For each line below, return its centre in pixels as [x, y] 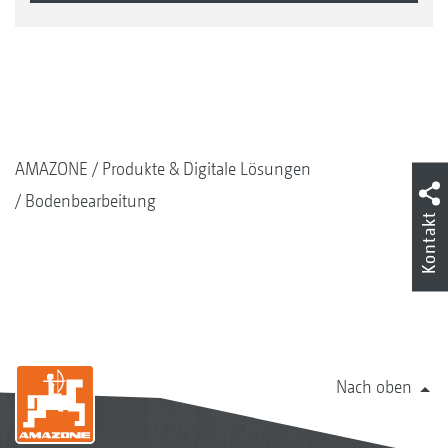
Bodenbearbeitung [90, 201]
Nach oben [374, 387]
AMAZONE [51, 169]
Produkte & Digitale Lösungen [206, 169]
